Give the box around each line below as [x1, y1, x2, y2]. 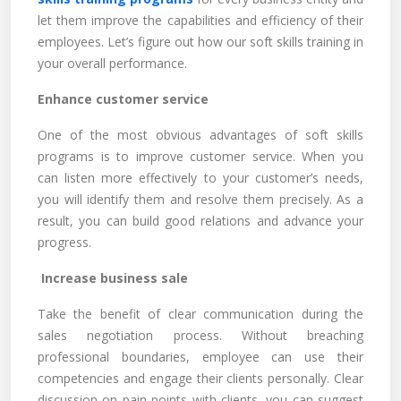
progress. [38, 234, 91, 252]
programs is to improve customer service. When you [38, 148, 363, 166]
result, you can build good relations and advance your [38, 212, 363, 230]
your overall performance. [38, 55, 187, 73]
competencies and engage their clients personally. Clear [38, 370, 363, 388]
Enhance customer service [38, 90, 209, 108]
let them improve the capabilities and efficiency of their [38, 12, 363, 30]
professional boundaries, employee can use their [38, 348, 363, 366]
